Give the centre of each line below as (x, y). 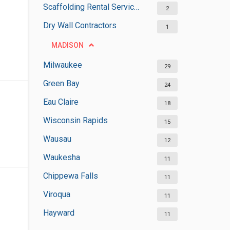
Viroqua (56, 194)
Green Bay (61, 83)
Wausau (57, 139)
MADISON (67, 45)
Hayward (59, 213)
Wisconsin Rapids (75, 120)
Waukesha (61, 157)
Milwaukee (62, 65)
